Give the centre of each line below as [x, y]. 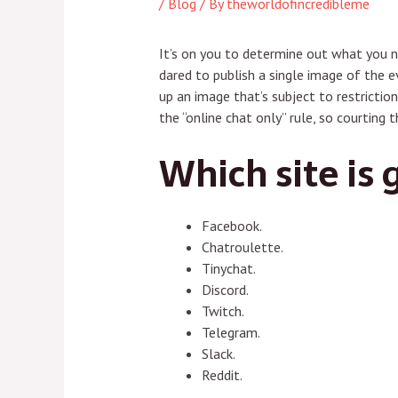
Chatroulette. [242, 247]
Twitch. [223, 310]
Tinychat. [228, 268]
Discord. [225, 289]
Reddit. [222, 374]
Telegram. [231, 332]
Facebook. [231, 225]
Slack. [218, 353]
